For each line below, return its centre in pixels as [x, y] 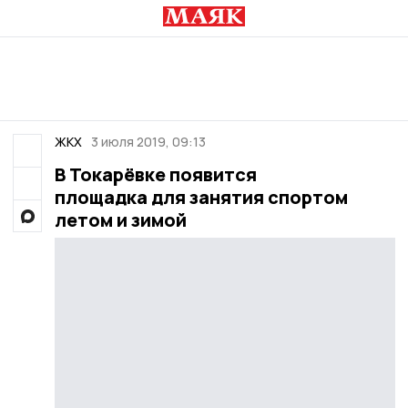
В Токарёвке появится [155, 174]
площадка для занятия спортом [201, 197]
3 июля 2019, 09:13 [148, 142]
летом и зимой [120, 220]
